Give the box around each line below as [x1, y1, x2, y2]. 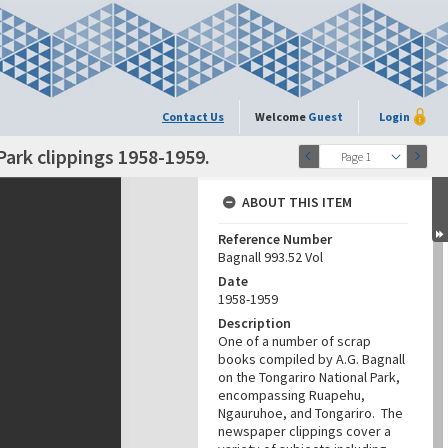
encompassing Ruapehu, [218, 386, 365, 404]
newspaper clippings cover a [218, 422, 391, 440]
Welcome [255, 109, 308, 124]
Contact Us [162, 109, 224, 124]
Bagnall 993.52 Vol [218, 248, 323, 266]
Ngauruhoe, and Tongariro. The [218, 404, 403, 422]
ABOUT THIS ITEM [242, 193, 352, 211]
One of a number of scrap [218, 332, 371, 350]
